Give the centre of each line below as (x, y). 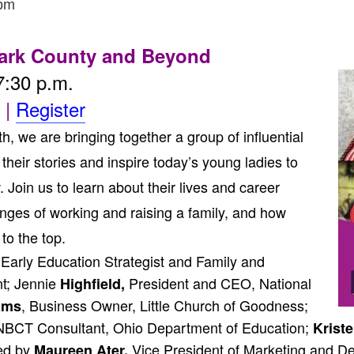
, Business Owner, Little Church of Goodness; (165, 305)
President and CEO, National (218, 283)
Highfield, (90, 284)
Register (51, 109)
